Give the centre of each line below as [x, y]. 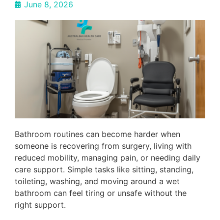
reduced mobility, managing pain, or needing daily [108, 157]
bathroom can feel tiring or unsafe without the [101, 193]
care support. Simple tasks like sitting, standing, [104, 169]
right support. [40, 205]
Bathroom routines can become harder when [97, 134]
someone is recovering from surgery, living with [103, 146]
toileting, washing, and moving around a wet [97, 181]
